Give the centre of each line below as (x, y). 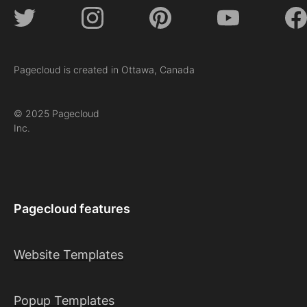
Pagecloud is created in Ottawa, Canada (104, 70)
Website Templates (69, 255)
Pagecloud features (72, 209)
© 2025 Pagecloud (57, 114)
